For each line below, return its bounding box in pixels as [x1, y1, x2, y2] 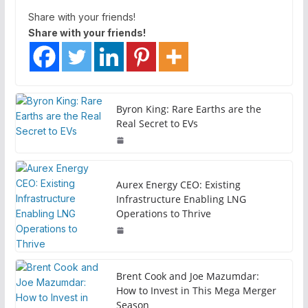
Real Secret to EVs [115, 116, 198, 130]
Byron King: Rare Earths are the [115, 102, 261, 115]
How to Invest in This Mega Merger [115, 284, 276, 298]
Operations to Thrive [115, 207, 211, 221]
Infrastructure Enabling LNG [115, 192, 246, 206]
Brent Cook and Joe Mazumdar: [115, 269, 259, 283]
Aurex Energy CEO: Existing [115, 178, 241, 192]
